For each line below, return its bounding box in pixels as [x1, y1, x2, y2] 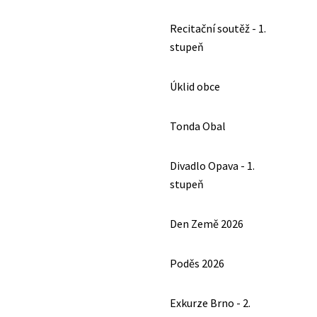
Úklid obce [170, 79, 220, 93]
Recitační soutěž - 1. [170, 21, 266, 35]
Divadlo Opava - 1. [170, 158, 255, 173]
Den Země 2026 [170, 217, 243, 231]
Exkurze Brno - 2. [170, 296, 250, 310]
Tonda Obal [170, 119, 226, 133]
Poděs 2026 [170, 256, 224, 270]
